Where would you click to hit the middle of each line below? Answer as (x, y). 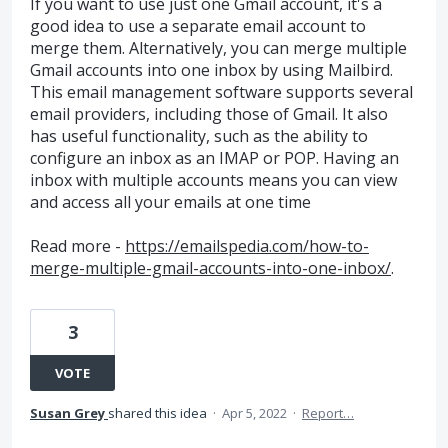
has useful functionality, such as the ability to (199, 136)
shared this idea (159, 413)
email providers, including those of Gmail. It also (209, 114)
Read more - (77, 246)
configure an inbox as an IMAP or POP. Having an (214, 158)
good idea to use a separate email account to (198, 26)
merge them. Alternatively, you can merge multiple (218, 48)
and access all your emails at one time (170, 202)
